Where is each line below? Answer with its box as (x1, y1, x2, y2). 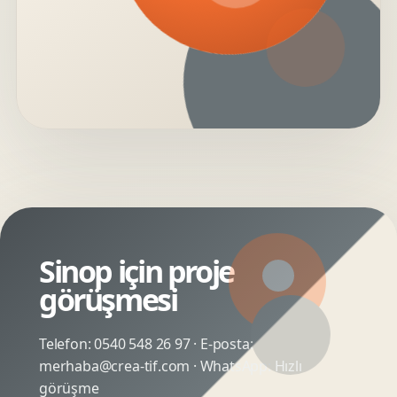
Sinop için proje (39, 251, 234, 292)
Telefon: (39, 334, 95, 354)
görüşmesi (39, 279, 177, 320)
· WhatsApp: (190, 356, 275, 376)
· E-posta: (190, 334, 253, 354)
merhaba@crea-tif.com (39, 356, 191, 376)
